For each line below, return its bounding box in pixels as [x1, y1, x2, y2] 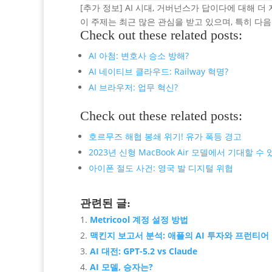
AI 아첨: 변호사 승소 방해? [89, 49, 189, 61]
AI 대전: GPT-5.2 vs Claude [90, 245, 197, 257]
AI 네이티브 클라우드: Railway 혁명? [89, 65, 228, 77]
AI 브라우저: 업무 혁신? [89, 81, 178, 93]
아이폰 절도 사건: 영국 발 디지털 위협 [89, 161, 233, 174]
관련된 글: [80, 197, 131, 209]
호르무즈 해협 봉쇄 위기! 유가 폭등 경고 [89, 130, 242, 142]
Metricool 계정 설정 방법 [90, 213, 188, 225]
